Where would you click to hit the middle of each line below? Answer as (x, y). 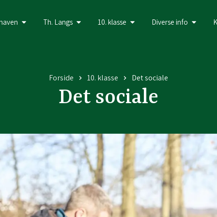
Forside (61, 78)
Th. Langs (58, 22)
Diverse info (170, 22)
